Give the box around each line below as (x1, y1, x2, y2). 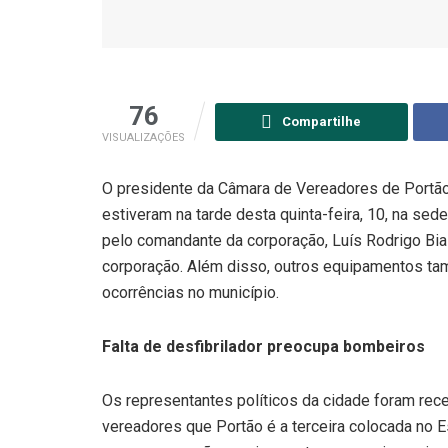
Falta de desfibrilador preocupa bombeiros (102, 336, 425, 356)
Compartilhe (282, 113, 362, 129)
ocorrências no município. (102, 282, 283, 302)
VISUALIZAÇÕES (102, 130, 185, 144)
